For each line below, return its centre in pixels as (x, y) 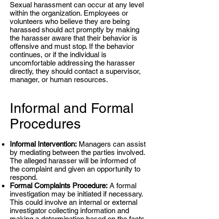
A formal (122, 186)
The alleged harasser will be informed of (73, 161)
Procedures (45, 124)
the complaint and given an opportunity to (75, 169)
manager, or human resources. (59, 79)
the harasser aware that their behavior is (74, 38)
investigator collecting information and (69, 210)
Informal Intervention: (43, 144)
